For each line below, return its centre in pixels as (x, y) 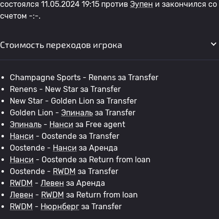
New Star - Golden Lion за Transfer (73, 101)
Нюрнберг (60, 207)
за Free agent (99, 124)
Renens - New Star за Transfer (65, 89)
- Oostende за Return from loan (92, 160)
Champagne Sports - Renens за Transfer (84, 77)
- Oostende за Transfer (77, 136)
